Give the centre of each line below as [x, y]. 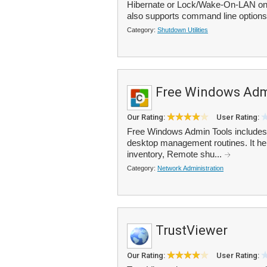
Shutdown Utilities [183, 30]
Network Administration [190, 168]
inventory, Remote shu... [176, 154]
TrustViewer [192, 230]
